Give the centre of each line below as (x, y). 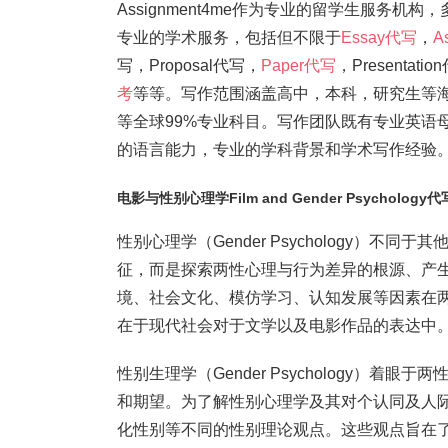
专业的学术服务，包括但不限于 (229, 37)
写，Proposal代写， (189, 65)
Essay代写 (379, 37)
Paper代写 (298, 65)
